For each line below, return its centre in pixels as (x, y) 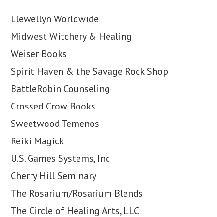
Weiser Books (39, 54)
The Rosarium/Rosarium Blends (77, 193)
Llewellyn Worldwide (55, 19)
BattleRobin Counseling (61, 89)
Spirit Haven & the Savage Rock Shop (90, 71)
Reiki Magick (38, 141)
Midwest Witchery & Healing (71, 36)
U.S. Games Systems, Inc (61, 158)
